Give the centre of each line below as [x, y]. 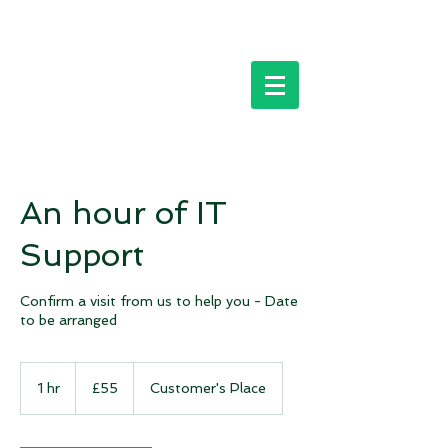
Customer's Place [208, 388]
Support [82, 255]
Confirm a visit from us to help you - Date [159, 301]
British [90, 379]
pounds [93, 390]
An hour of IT [123, 213]
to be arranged [68, 320]
